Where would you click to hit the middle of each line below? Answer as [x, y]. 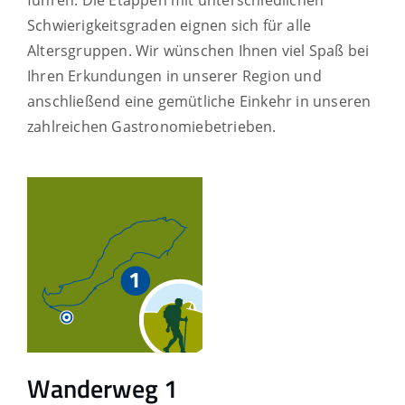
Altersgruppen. [80, 50]
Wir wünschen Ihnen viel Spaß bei [253, 50]
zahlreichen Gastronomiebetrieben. [152, 126]
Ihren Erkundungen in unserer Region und [174, 75]
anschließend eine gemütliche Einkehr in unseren [199, 101]
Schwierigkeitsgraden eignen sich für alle [170, 25]
